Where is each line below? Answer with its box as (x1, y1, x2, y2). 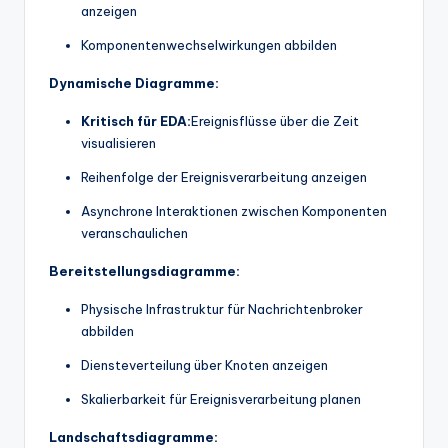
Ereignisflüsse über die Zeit (191, 112, 359, 129)
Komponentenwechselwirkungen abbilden (81, 36, 337, 53)
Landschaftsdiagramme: (49, 428, 218, 445)
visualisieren (81, 134, 156, 151)
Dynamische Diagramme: (49, 74, 219, 91)
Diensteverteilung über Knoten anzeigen (81, 356, 328, 373)
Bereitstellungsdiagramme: (49, 262, 240, 279)
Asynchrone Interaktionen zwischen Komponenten (81, 202, 387, 219)
